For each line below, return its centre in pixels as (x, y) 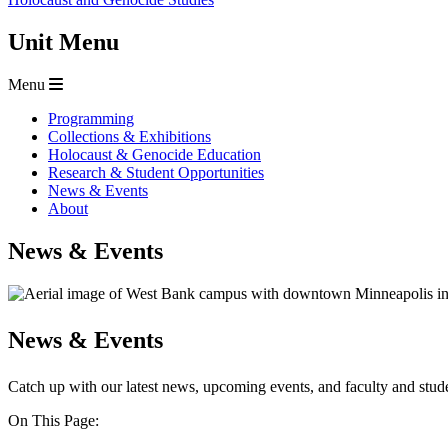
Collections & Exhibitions (129, 137)
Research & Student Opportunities (156, 173)
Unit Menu (63, 42)
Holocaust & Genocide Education (154, 155)
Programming (91, 119)
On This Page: (53, 420)
